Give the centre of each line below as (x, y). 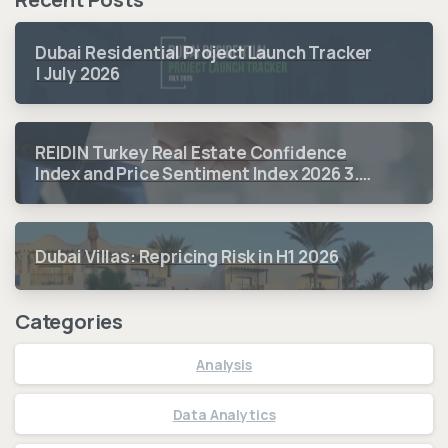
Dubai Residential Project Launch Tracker (204, 53)
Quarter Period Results (130, 195)
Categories (69, 321)
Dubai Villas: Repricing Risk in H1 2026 (187, 256)
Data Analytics (224, 414)
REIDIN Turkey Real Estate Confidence (191, 153)
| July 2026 (78, 74)
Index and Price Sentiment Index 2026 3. (197, 174)
